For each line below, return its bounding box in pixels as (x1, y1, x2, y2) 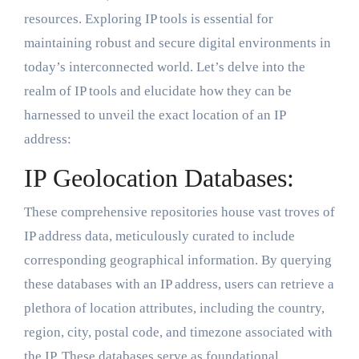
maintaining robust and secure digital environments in (23, 35, 331, 51)
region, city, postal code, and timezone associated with (23, 324, 333, 340)
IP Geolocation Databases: (23, 163, 294, 193)
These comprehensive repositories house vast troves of (23, 204, 335, 220)
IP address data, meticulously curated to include (23, 228, 295, 244)
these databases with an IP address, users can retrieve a (23, 276, 334, 292)
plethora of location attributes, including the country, (23, 300, 325, 316)
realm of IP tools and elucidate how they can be (23, 83, 292, 99)
